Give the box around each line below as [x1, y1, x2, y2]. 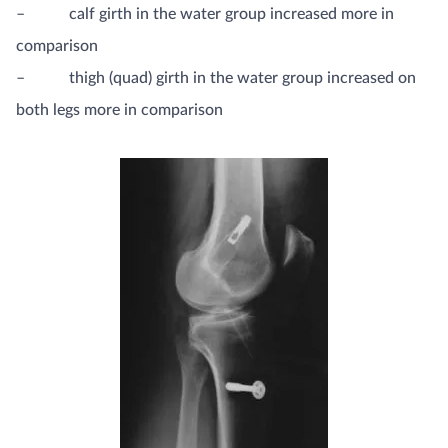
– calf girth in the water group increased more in [16, 5, 394, 22]
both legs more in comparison [16, 101, 223, 118]
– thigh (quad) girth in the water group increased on [16, 69, 416, 86]
